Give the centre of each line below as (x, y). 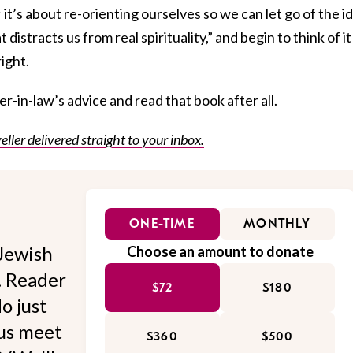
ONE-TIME (162, 224)
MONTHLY (277, 224)
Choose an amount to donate (220, 252)
